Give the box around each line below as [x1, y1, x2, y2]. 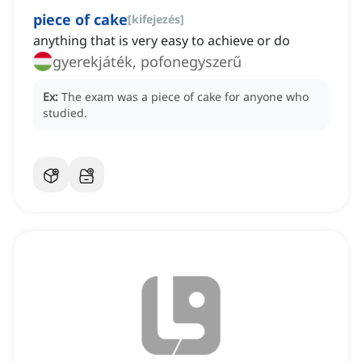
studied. [43, 105, 87, 121]
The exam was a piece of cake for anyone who [61, 89, 309, 105]
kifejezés [132, 11, 180, 27]
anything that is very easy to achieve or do [33, 32, 290, 50]
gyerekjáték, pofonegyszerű [53, 52, 242, 72]
